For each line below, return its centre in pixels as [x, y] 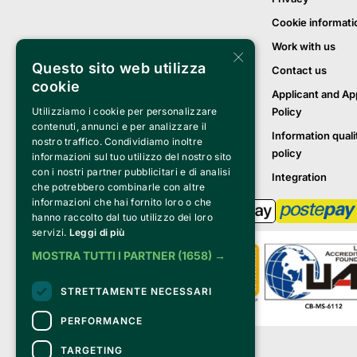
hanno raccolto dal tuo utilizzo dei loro [123, 217]
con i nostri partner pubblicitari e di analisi [131, 172]
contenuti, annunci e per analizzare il [120, 126]
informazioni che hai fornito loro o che [122, 202]
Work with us [303, 46]
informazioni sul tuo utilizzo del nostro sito [132, 157]
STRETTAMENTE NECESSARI [136, 291]
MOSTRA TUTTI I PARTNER [104, 255]
